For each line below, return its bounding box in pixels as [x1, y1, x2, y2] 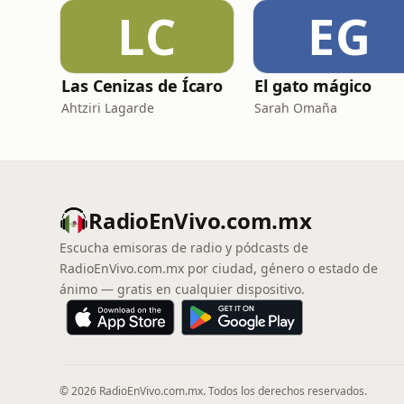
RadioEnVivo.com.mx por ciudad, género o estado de [60, 260, 378, 277]
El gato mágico [254, 75, 372, 96]
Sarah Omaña [254, 99, 337, 116]
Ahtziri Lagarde [61, 99, 154, 116]
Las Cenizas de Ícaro [61, 75, 224, 96]
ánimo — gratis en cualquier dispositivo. [60, 280, 305, 298]
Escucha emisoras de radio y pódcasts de [60, 239, 308, 256]
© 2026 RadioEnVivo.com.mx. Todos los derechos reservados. [60, 383, 367, 399]
